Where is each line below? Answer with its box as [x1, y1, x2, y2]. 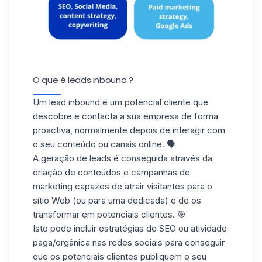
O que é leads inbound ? [33, 73, 133, 86]
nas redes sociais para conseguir [90, 236, 225, 248]
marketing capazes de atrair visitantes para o [33, 180, 212, 192]
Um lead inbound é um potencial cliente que [33, 96, 208, 108]
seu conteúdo [40, 138, 96, 150]
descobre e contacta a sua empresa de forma [33, 110, 218, 122]
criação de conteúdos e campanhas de [33, 166, 190, 178]
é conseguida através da [111, 152, 212, 164]
